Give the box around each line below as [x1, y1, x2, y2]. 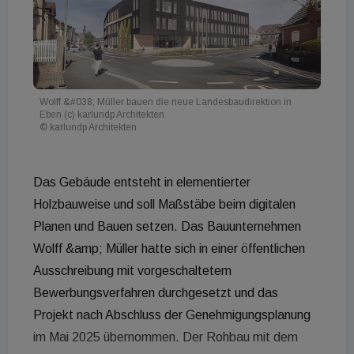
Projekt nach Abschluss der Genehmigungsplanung [33, 308, 311, 322]
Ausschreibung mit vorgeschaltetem [33, 264, 232, 278]
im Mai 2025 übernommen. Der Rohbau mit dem [33, 330, 298, 345]
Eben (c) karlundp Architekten [40, 109, 164, 121]
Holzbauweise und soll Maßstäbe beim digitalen [33, 198, 296, 212]
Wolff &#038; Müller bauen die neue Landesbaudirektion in [40, 96, 292, 108]
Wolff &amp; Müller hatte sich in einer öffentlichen [33, 242, 305, 256]
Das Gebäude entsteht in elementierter [33, 175, 250, 190]
